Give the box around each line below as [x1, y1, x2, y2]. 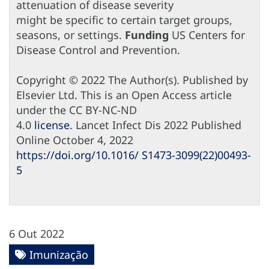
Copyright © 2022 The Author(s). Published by [16, 72, 248, 87]
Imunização [29, 247, 88, 262]
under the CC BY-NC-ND [16, 102, 137, 117]
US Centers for [169, 27, 245, 42]
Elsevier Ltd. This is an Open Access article [16, 87, 232, 102]
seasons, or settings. [16, 27, 125, 42]
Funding [125, 27, 169, 42]
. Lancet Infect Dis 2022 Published [70, 117, 241, 132]
